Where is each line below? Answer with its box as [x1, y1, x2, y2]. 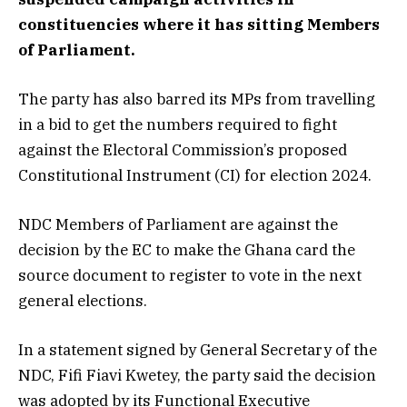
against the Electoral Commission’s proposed [18, 139, 347, 160]
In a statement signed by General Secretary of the [18, 340, 377, 361]
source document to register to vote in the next [18, 264, 362, 285]
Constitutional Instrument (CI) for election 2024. [18, 164, 372, 185]
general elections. [18, 290, 147, 311]
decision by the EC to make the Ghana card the [18, 239, 355, 260]
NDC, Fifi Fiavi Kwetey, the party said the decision [18, 365, 376, 386]
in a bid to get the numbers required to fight [18, 114, 337, 134]
